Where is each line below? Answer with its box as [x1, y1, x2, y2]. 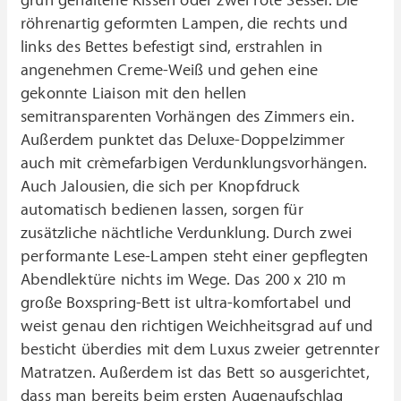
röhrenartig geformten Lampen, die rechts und [21, 14, 347, 34]
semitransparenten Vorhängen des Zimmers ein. [21, 107, 354, 127]
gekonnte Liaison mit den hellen [21, 84, 247, 104]
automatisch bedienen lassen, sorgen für [21, 200, 303, 220]
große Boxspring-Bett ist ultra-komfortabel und [21, 294, 352, 313]
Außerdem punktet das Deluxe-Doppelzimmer [21, 131, 346, 150]
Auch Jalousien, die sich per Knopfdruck [21, 177, 300, 197]
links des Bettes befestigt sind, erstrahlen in [21, 38, 323, 57]
